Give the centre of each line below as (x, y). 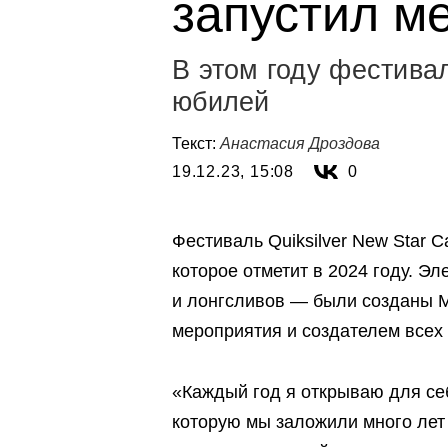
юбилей (221, 102)
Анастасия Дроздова (300, 143)
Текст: (196, 143)
